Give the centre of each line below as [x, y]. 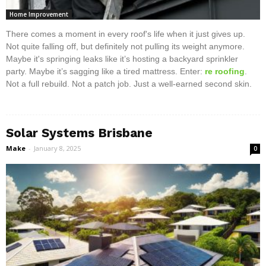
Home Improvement [39, 15]
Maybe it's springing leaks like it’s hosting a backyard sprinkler [122, 59]
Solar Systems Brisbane [79, 133]
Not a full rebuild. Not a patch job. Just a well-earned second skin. [129, 84]
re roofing [225, 72]
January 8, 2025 [57, 148]
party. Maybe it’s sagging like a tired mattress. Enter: [105, 72]
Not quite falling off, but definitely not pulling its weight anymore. [125, 47]
